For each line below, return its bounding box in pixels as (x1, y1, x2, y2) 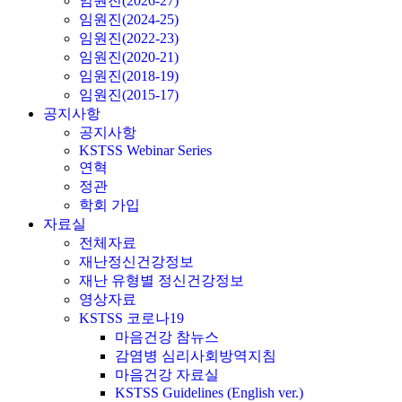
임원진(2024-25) (79, 12, 179, 27)
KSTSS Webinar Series (79, 143, 212, 158)
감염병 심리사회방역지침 (115, 348, 276, 363)
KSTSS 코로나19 (79, 310, 184, 326)
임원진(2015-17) (79, 87, 179, 102)
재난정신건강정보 (79, 254, 194, 269)
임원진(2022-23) (79, 31, 179, 46)
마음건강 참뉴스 (115, 329, 219, 345)
